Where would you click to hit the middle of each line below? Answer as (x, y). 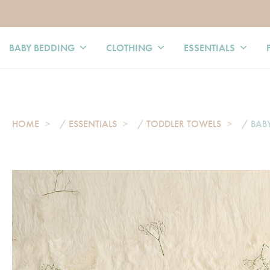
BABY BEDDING (42, 48)
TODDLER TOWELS (184, 124)
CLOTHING (129, 48)
